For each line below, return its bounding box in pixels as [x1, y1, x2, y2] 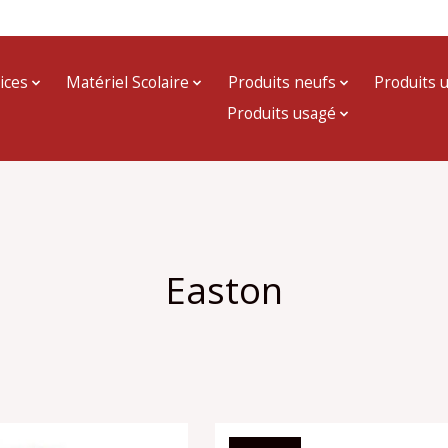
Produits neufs [227, 72, 336, 94]
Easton [165, 264, 283, 315]
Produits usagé [226, 103, 336, 125]
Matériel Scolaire [66, 72, 190, 94]
